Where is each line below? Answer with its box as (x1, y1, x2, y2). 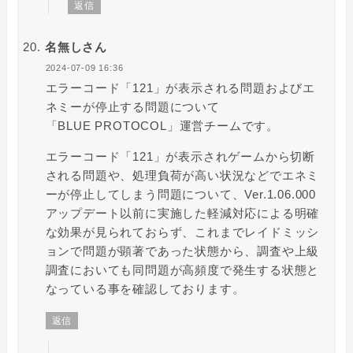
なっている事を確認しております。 (45, 282, 245, 296)
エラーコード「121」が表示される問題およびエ (45, 81, 315, 95)
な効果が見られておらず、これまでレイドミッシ (45, 225, 320, 240)
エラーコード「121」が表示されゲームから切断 (45, 150, 315, 164)
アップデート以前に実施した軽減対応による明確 (45, 206, 320, 221)
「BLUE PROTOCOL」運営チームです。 (45, 119, 279, 133)
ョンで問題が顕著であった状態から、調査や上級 (45, 244, 320, 258)
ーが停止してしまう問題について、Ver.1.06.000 (45, 188, 316, 202)
